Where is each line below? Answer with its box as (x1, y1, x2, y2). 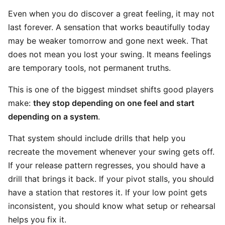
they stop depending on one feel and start (33, 98, 194, 108)
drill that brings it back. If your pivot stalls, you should (8, 174, 214, 184)
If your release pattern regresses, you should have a (8, 160, 205, 170)
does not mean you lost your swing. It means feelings (8, 49, 211, 59)
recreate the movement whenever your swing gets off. (8, 147, 214, 157)
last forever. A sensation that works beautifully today (8, 22, 210, 32)
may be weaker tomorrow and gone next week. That (8, 36, 208, 46)
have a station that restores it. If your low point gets (8, 187, 207, 197)
